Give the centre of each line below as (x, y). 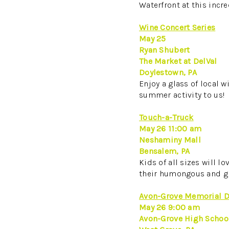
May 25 (153, 38)
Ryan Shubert (165, 50)
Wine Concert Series (177, 27)
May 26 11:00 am (170, 128)
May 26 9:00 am (169, 207)
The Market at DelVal (178, 61)
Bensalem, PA (165, 151)
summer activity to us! (182, 95)
